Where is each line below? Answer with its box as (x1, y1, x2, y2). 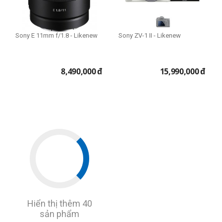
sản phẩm (40, 209, 79, 220)
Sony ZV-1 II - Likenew (118, 32, 181, 40)
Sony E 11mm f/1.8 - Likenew (15, 32, 98, 40)
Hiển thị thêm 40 (27, 198, 92, 209)
